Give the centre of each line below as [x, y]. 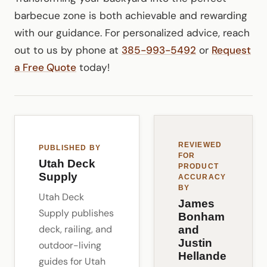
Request [231, 50]
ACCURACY [202, 177]
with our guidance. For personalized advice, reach [132, 32]
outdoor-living [70, 245]
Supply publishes [76, 213]
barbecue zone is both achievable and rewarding [131, 15]
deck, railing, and [75, 229]
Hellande [202, 256]
